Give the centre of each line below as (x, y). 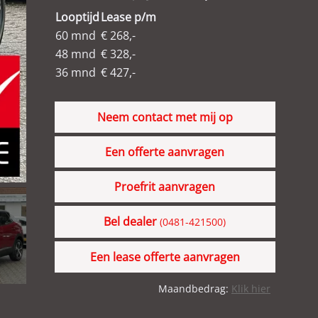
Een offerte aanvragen (165, 152)
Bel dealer (132, 221)
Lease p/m (128, 17)
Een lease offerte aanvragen (165, 257)
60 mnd (75, 35)
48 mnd (75, 54)
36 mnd (75, 72)
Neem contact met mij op (165, 117)
